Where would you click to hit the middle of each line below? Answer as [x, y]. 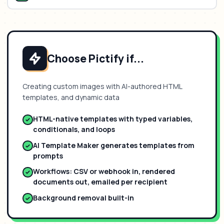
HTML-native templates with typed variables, [113, 119]
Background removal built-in [83, 197]
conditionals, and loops [74, 129]
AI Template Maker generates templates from [114, 145]
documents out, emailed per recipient [100, 182]
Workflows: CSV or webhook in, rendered [104, 171]
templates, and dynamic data [71, 97]
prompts [48, 155]
